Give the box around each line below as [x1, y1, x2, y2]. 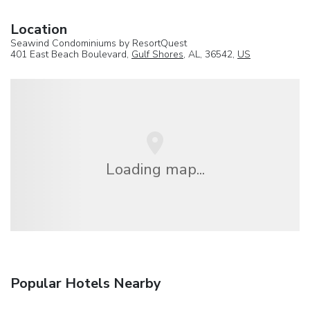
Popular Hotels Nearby [10, 274, 161, 293]
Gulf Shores [131, 47, 183, 61]
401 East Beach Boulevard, [10, 47, 131, 61]
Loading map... [105, 158, 205, 180]
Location [10, 19, 67, 39]
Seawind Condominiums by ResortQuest [10, 36, 187, 50]
